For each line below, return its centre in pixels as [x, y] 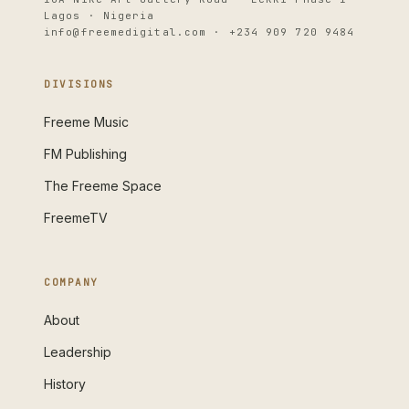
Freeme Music [86, 122]
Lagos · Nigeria [100, 16]
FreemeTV [76, 218]
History [65, 384]
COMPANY [71, 282]
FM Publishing [85, 154]
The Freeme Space [103, 186]
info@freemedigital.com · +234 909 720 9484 [199, 32]
